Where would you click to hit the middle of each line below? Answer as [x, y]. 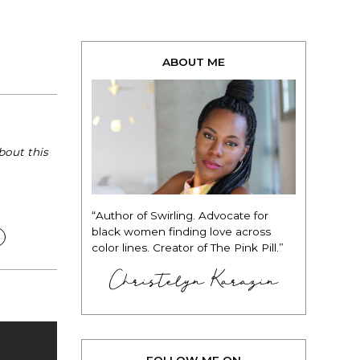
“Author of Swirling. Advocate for [180, 215]
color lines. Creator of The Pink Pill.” [188, 247]
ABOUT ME [194, 62]
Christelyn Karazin [194, 280]
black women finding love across [181, 231]
